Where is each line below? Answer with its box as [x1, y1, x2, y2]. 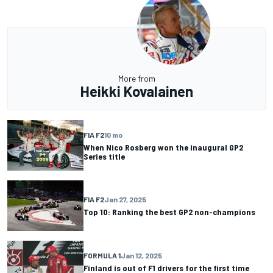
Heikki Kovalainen [80, 82, 193, 100]
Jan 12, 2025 [121, 250, 162, 260]
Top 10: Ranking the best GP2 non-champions [83, 207, 255, 218]
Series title [83, 151, 125, 161]
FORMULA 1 [83, 250, 121, 260]
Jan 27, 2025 [104, 195, 146, 204]
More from [118, 73, 155, 83]
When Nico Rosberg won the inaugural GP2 [83, 141, 243, 152]
